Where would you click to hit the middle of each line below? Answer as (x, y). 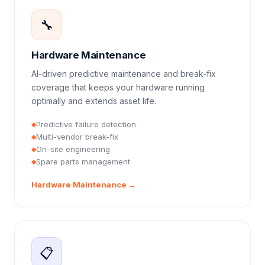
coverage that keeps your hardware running (118, 87)
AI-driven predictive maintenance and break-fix (124, 74)
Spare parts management (83, 161)
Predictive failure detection (86, 124)
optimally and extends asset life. (94, 101)
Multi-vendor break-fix (77, 137)
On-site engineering (73, 149)
